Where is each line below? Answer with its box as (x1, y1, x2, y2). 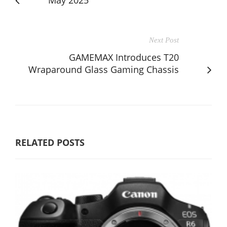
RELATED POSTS (15, 136, 85, 148)
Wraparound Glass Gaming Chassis (28, 63, 179, 75)
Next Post (149, 35, 179, 44)
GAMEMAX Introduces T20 (69, 51, 179, 63)
